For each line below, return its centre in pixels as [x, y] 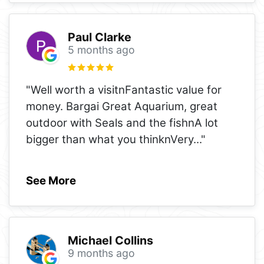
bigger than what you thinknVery [110, 139]
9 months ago [101, 253]
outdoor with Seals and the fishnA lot [122, 123]
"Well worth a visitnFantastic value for [124, 90]
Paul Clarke [99, 37]
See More [51, 180]
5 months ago [101, 50]
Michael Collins [110, 241]
